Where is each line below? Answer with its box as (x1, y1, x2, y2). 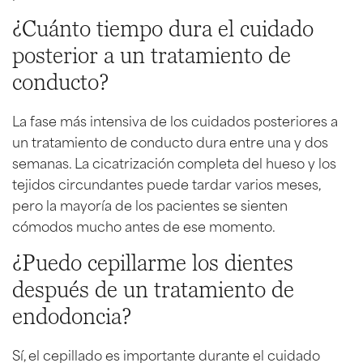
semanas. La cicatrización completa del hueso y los (12, 152, 336, 172)
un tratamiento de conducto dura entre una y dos (12, 130, 328, 151)
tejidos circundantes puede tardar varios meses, (12, 173, 320, 193)
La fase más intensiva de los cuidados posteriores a (12, 109, 338, 130)
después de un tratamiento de (12, 275, 294, 304)
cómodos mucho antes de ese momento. (12, 215, 275, 235)
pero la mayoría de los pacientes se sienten (12, 194, 288, 214)
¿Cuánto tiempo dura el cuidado (12, 15, 314, 43)
